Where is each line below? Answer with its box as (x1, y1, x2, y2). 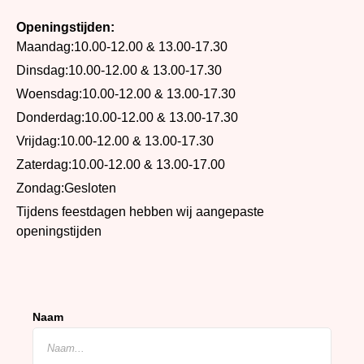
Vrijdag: (16, 134, 60, 148)
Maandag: (16, 40, 74, 54)
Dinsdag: (16, 63, 68, 77)
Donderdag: (16, 110, 84, 124)
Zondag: (16, 181, 64, 195)
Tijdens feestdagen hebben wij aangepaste (16, 205, 264, 219)
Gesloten (64, 181, 116, 195)
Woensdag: (16, 87, 82, 101)
